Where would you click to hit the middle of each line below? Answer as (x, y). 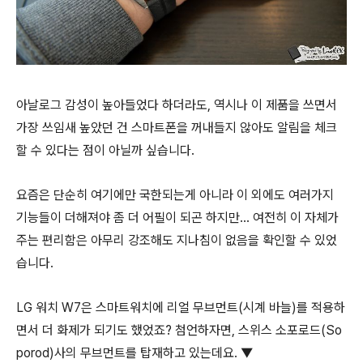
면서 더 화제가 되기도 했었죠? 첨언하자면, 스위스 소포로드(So (179, 330)
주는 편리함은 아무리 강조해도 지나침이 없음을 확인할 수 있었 (177, 240)
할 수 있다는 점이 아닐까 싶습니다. (105, 150)
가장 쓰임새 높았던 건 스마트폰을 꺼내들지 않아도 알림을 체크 (177, 127)
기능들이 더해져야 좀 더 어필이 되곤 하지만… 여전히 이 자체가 (177, 217)
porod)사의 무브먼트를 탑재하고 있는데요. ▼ (135, 352)
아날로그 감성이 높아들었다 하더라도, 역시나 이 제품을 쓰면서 (177, 105)
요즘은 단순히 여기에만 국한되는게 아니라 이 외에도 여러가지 (175, 194)
